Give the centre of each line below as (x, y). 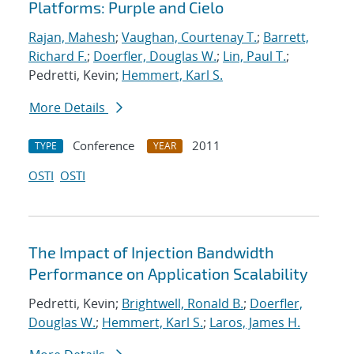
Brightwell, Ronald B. (183, 304)
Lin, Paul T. (254, 56)
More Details (69, 108)
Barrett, (286, 38)
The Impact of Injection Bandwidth (151, 252)
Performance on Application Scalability (168, 274)
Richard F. (58, 56)
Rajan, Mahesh (72, 38)
